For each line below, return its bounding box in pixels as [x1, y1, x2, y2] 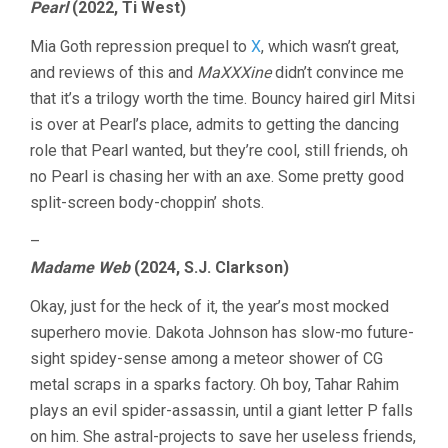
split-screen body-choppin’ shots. [30, 193, 264, 212]
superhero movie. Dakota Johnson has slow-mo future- [30, 323, 414, 342]
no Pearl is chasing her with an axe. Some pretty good [30, 167, 404, 186]
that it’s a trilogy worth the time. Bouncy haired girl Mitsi [30, 89, 415, 108]
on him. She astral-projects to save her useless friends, [30, 427, 416, 446]
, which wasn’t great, [261, 37, 399, 56]
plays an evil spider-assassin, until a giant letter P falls [30, 401, 413, 420]
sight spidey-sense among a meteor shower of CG [30, 349, 383, 368]
